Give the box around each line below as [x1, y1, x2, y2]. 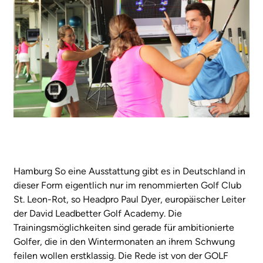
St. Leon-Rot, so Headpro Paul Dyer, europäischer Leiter [14, 194, 245, 205]
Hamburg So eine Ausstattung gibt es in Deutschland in [14, 166, 245, 177]
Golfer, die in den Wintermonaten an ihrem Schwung [14, 236, 235, 248]
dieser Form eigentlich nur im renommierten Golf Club [14, 180, 241, 191]
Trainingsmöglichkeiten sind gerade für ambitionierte [14, 222, 234, 234]
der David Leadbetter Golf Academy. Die [14, 208, 182, 220]
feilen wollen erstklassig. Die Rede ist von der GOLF [14, 250, 228, 262]
